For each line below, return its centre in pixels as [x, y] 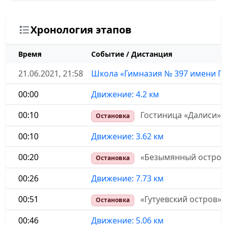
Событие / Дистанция [132, 54]
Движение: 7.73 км [127, 179]
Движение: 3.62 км [127, 137]
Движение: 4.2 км [125, 94]
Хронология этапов [81, 30]
